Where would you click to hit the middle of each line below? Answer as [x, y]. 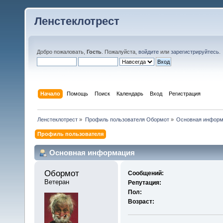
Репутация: [144, 183]
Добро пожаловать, [62, 52]
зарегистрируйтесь [195, 52]
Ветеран [57, 182]
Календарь [130, 93]
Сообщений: [146, 173]
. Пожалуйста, [120, 52]
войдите [149, 52]
